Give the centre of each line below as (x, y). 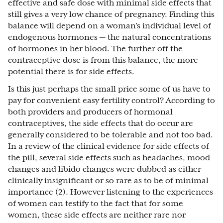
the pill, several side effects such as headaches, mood (109, 158)
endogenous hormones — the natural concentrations (110, 37)
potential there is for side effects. (71, 72)
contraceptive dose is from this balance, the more (103, 60)
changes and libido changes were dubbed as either (105, 169)
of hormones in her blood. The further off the (95, 49)
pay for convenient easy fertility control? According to (111, 101)
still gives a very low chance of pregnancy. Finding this (111, 14)
